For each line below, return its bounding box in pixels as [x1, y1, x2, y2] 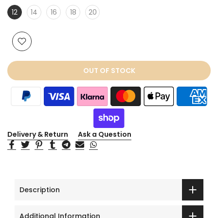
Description [19, 184, 60, 195]
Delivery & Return [7, 129, 68, 140]
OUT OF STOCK [83, 66, 135, 76]
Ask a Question [78, 129, 131, 140]
